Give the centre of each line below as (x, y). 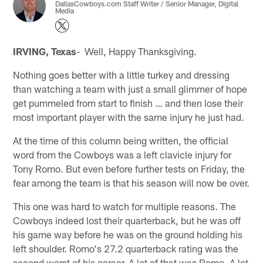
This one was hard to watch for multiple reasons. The (125, 206)
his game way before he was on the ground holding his (128, 234)
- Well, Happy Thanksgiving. (137, 51)
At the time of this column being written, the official (121, 140)
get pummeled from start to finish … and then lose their (128, 102)
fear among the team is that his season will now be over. (131, 182)
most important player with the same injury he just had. (129, 117)
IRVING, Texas (45, 51)
